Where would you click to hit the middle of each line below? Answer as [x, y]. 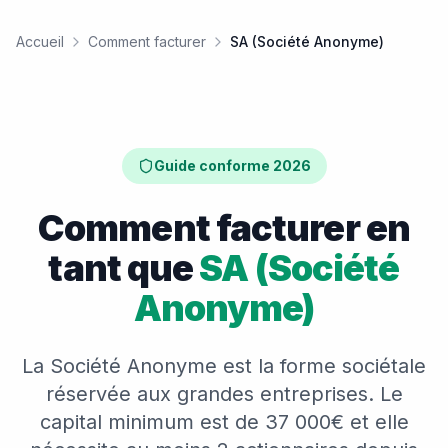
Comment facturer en [224, 228]
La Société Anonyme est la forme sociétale [224, 366]
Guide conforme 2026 [232, 165]
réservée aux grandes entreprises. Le [224, 394]
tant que [124, 268]
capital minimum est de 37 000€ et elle [224, 422]
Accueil [40, 41]
